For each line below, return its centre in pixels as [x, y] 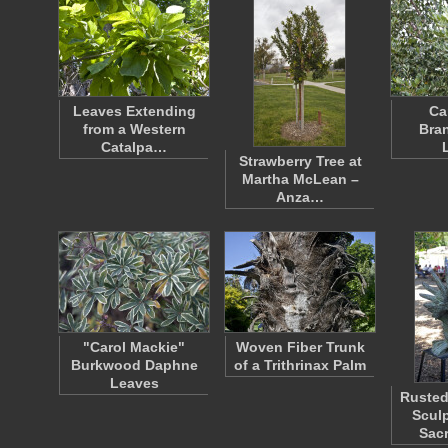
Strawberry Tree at [300, 161]
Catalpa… [134, 147]
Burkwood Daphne [134, 365]
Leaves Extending [134, 111]
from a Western [134, 129]
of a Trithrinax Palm [300, 365]
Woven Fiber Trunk [300, 347]
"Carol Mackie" [134, 347]
